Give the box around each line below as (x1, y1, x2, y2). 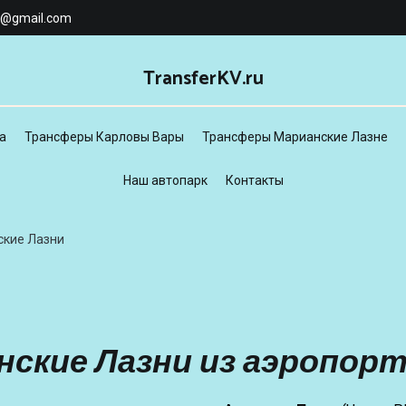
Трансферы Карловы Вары (24, 130, 184, 144)
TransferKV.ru (142, 63, 264, 94)
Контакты (225, 173, 284, 188)
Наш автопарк (122, 173, 208, 188)
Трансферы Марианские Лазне (202, 130, 388, 144)
